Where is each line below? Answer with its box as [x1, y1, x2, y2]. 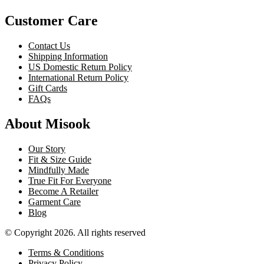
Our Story [28, 143, 65, 154]
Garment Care [28, 196, 81, 207]
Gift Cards [28, 82, 67, 93]
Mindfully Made [28, 164, 89, 175]
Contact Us [28, 40, 70, 51]
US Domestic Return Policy [28, 61, 132, 72]
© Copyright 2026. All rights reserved [5, 227, 146, 237]
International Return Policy [28, 72, 128, 82]
